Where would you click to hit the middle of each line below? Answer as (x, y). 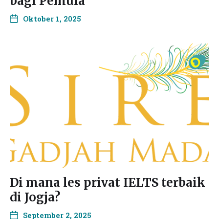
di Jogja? (35, 197)
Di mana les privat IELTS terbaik (108, 183)
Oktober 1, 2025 (52, 19)
